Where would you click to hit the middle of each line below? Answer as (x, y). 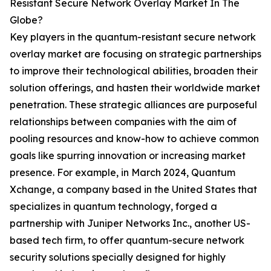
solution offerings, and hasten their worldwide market (135, 88)
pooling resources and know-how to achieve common (134, 139)
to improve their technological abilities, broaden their (134, 71)
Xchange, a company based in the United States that (133, 190)
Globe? (26, 20)
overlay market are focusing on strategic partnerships (135, 54)
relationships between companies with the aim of (123, 122)
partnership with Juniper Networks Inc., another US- (130, 224)
